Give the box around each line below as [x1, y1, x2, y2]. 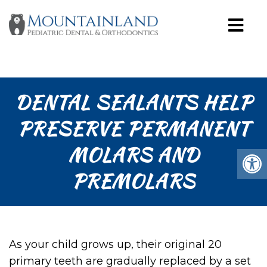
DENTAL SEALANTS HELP [15, 88, 252, 116]
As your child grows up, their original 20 [9, 238, 222, 251]
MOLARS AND [68, 141, 199, 169]
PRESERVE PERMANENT [17, 114, 250, 142]
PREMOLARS [72, 167, 195, 195]
